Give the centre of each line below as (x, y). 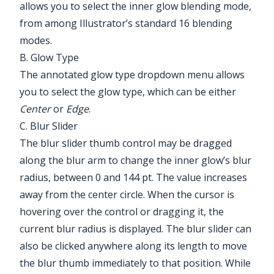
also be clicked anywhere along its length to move (133, 246)
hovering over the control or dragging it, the (122, 212)
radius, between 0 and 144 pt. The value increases (133, 178)
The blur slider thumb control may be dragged (126, 143)
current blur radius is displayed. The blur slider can (135, 229)
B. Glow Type (49, 58)
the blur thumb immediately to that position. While (135, 263)
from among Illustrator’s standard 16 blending (126, 24)
